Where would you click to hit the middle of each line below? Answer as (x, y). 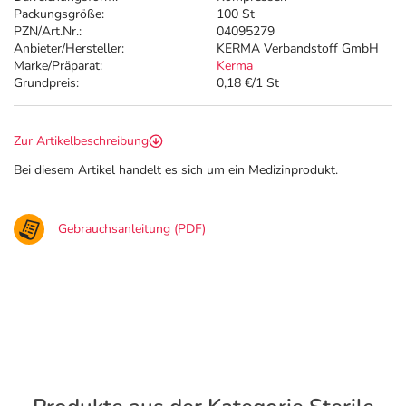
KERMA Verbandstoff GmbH (298, 48)
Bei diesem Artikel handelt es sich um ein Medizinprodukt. (176, 170)
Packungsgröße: (59, 14)
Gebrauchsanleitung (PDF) (132, 229)
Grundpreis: (46, 83)
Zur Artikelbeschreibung (81, 141)
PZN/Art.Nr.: (48, 31)
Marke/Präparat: (58, 66)
